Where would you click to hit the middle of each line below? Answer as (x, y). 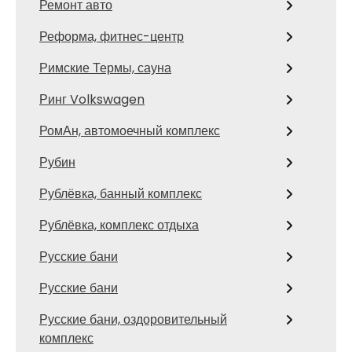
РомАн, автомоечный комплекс (130, 131)
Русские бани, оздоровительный (133, 319)
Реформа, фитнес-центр (112, 37)
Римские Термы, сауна (105, 68)
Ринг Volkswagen (92, 99)
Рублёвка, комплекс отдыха (119, 225)
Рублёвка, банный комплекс (121, 194)
